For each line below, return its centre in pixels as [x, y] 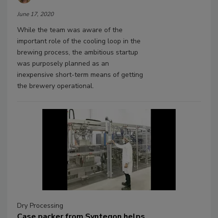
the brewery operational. [55, 86]
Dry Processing [40, 206]
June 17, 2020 [35, 14]
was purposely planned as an [63, 63]
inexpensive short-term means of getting [80, 74]
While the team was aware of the [70, 30]
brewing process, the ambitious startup [78, 52]
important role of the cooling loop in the [79, 41]
